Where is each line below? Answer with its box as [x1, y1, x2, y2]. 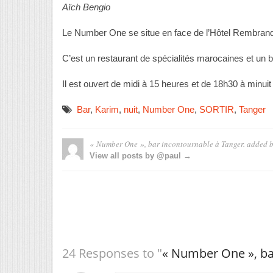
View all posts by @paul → [90, 151, 191, 161]
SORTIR [199, 104, 234, 115]
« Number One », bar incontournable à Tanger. [90, 138, 245, 150]
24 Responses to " [62, 245, 162, 262]
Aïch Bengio [62, 2, 110, 13]
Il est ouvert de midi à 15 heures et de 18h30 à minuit [62, 79, 271, 90]
